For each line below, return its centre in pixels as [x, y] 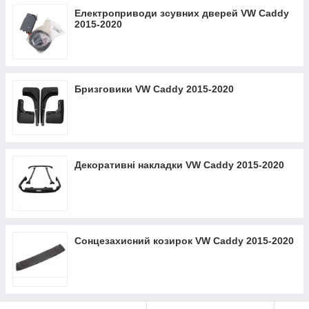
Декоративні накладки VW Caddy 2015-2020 [179, 165]
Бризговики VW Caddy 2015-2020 [154, 89]
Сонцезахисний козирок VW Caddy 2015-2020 [184, 241]
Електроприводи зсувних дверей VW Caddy [182, 13]
